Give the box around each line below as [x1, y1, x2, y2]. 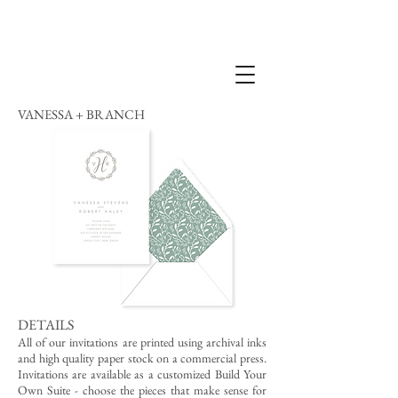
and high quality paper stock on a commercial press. [18, 350, 267, 366]
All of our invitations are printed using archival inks [18, 334, 267, 350]
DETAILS [18, 315, 74, 334]
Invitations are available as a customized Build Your [18, 366, 267, 382]
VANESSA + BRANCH [18, 106, 145, 123]
